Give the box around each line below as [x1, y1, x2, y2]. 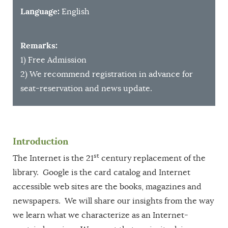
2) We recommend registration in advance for [20, 69, 193, 79]
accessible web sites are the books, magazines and [13, 182, 202, 191]
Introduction [13, 135, 68, 147]
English [60, 7, 90, 16]
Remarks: [20, 40, 58, 50]
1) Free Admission [20, 55, 87, 65]
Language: [20, 6, 60, 16]
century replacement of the [99, 153, 206, 163]
